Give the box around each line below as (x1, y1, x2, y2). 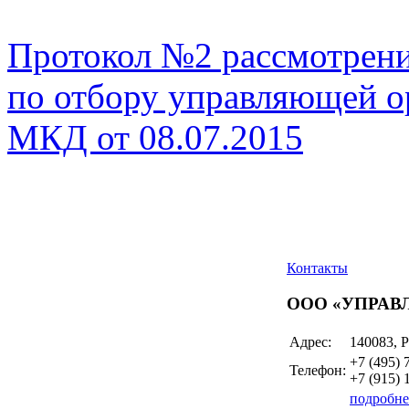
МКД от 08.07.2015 (7, 118, 303, 158)
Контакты (287, 260, 348, 277)
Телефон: (289, 362, 346, 378)
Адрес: (289, 333, 331, 350)
